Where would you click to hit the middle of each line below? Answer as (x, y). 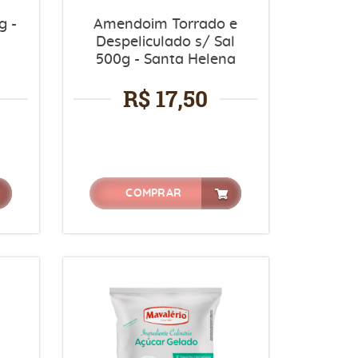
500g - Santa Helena (165, 60)
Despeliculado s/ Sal (166, 42)
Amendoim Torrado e (166, 24)
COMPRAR (154, 193)
